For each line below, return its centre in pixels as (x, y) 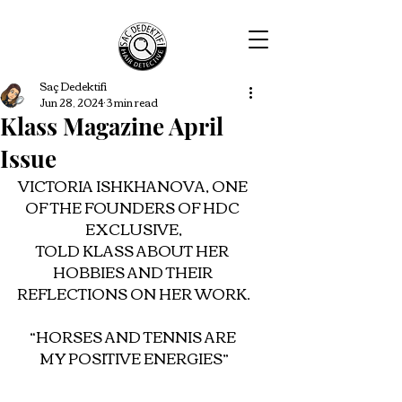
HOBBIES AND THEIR (134, 272)
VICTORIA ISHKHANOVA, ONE (134, 186)
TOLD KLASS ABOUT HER (134, 250)
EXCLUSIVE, (134, 229)
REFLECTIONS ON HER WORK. (134, 293)
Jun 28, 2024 (71, 102)
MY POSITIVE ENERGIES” (134, 358)
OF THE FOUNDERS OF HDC (134, 207)
